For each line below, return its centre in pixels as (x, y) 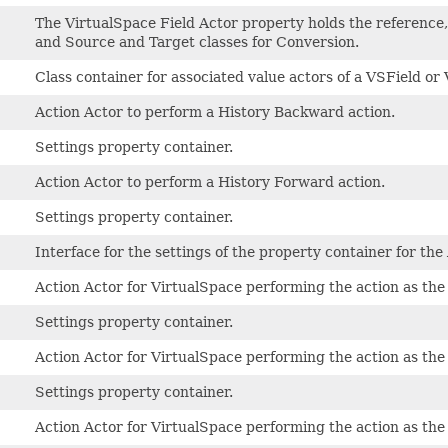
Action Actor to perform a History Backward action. (215, 111)
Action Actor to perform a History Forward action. (210, 181)
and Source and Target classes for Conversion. (197, 41)
